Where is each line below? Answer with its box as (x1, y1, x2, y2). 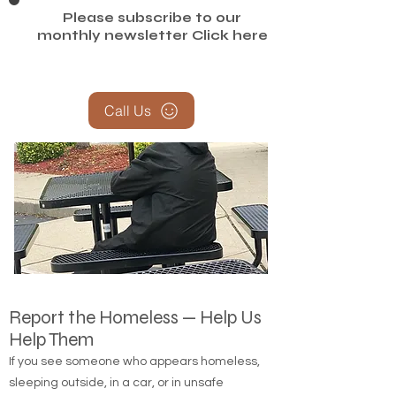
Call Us (103, 128, 151, 146)
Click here (191, 54, 268, 70)
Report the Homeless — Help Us (9, 333, 262, 355)
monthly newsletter (36, 54, 192, 70)
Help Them (9, 355, 94, 377)
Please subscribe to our (63, 36, 241, 52)
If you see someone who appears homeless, (9, 382, 260, 394)
